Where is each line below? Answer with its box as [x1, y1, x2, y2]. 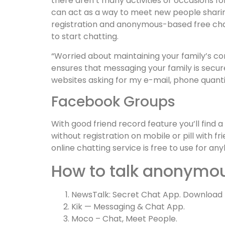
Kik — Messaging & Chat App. [71, 200, 185, 212]
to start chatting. [51, 31, 119, 43]
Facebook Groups [51, 92, 175, 112]
